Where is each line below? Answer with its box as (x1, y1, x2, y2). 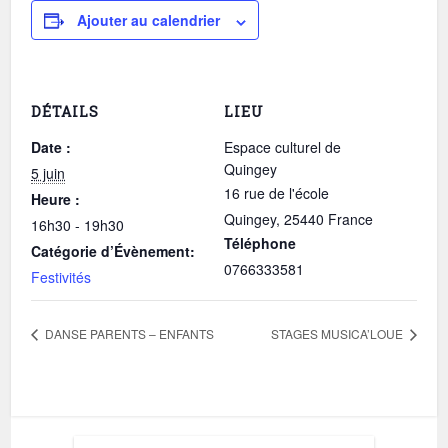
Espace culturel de (224, 137, 341, 158)
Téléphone (224, 233, 296, 254)
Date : (31, 137, 72, 158)
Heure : (31, 189, 81, 210)
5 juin (31, 163, 66, 184)
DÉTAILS (31, 102, 100, 122)
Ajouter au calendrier (77, 10, 221, 31)
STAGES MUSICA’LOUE (270, 324, 406, 342)
